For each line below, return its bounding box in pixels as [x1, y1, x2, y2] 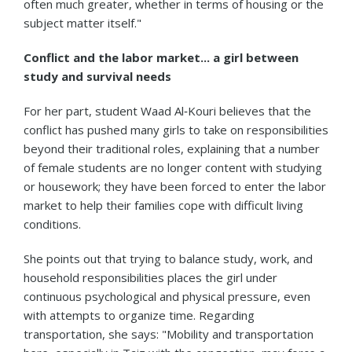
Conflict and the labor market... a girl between [24, 49, 299, 65]
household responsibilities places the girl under [24, 269, 277, 285]
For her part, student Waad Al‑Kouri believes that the [24, 102, 311, 119]
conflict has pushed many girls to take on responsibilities [24, 121, 328, 137]
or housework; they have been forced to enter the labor [24, 178, 326, 194]
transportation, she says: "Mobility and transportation [24, 325, 313, 342]
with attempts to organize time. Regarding [24, 306, 255, 323]
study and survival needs [24, 68, 171, 84]
